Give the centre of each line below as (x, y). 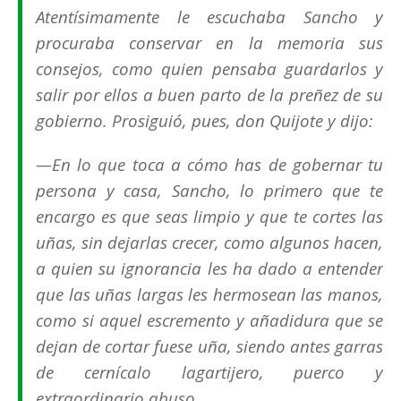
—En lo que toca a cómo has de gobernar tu (209, 165)
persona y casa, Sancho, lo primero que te (209, 191)
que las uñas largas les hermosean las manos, (209, 294)
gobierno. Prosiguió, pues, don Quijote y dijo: (205, 121)
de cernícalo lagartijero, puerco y (209, 372)
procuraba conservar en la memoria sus (209, 43)
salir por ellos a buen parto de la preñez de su (209, 95)
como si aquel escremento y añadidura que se (209, 320)
